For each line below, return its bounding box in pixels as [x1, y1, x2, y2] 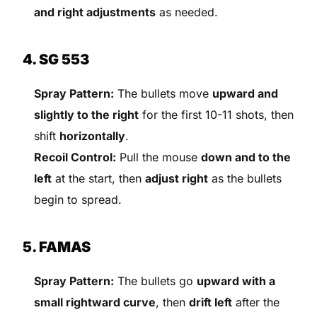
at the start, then [52, 171, 146, 185]
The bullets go [114, 273, 197, 288]
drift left [189, 294, 233, 309]
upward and [212, 86, 279, 100]
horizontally [59, 128, 126, 143]
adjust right [145, 171, 209, 185]
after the [232, 294, 280, 309]
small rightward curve [34, 294, 156, 309]
